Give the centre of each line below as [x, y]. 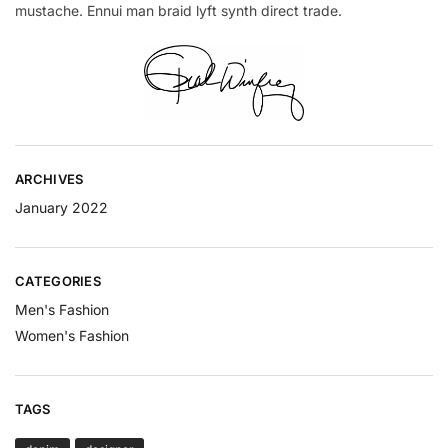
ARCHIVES [49, 179]
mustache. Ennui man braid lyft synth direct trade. [178, 11]
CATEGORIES [58, 281]
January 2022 [61, 207]
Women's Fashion [72, 335]
